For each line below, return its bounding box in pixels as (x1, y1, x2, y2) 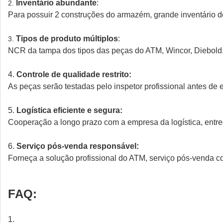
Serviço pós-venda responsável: (16, 142, 139, 150)
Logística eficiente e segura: (16, 106, 122, 114)
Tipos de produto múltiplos (16, 34, 118, 43)
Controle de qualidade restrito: (16, 70, 131, 79)
